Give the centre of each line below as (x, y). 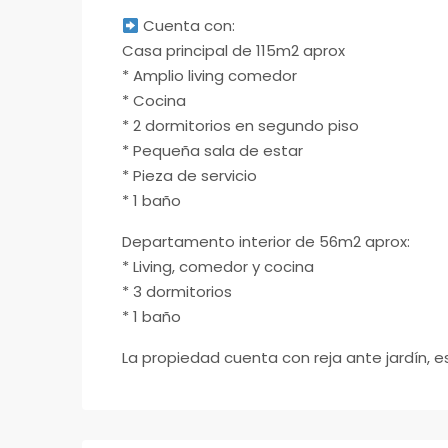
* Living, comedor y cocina (218, 267)
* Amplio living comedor (209, 76)
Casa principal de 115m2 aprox (233, 51)
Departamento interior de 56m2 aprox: (266, 242)
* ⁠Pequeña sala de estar (212, 151)
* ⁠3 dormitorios (177, 292)
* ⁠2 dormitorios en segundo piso (240, 126)
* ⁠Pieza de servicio (189, 176)
